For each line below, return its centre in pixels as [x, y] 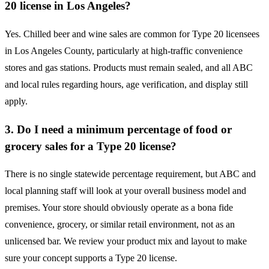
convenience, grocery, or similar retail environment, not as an [120, 225]
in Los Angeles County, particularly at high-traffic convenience [124, 50]
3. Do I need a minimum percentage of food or [118, 129]
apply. [16, 101]
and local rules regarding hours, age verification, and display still [126, 84]
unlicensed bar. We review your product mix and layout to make [126, 241]
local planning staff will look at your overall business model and [125, 191]
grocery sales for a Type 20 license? [91, 146]
